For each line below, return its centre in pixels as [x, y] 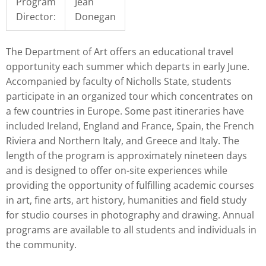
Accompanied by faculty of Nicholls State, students [119, 82]
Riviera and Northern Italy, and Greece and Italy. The [123, 141]
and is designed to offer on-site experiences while [117, 171]
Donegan [95, 16]
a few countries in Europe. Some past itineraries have [125, 111]
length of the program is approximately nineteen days [126, 156]
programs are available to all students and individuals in [131, 230]
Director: [36, 16]
